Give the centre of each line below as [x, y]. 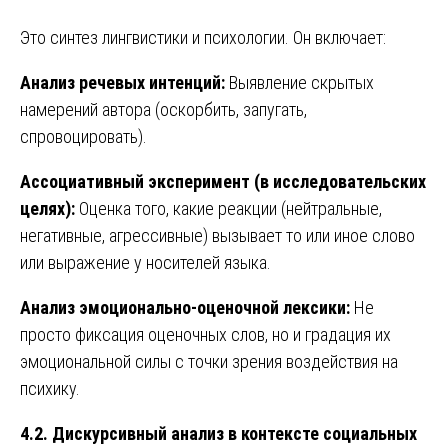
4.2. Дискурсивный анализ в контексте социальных [218, 433]
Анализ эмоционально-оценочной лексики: [185, 307]
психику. [50, 388]
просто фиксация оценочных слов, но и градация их [205, 334]
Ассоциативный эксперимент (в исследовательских [223, 181]
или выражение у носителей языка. [145, 262]
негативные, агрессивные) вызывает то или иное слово [217, 235]
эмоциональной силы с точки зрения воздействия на [209, 361]
